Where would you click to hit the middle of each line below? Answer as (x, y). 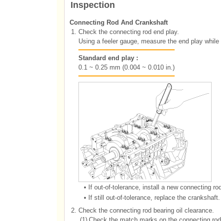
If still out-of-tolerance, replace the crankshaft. (154, 198)
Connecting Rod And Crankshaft (118, 22)
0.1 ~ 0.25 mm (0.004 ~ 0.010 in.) (126, 67)
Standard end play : (108, 58)
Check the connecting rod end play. (129, 32)
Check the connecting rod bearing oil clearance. (146, 210)
